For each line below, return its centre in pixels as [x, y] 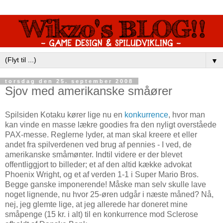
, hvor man [187, 114]
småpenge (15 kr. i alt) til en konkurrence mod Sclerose [102, 214]
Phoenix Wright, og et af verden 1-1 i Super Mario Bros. [102, 174]
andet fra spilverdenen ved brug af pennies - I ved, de [98, 144]
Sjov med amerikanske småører [89, 91]
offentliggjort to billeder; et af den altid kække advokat [98, 164]
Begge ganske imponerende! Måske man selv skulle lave [106, 184]
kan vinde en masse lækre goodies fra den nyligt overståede [111, 124]
